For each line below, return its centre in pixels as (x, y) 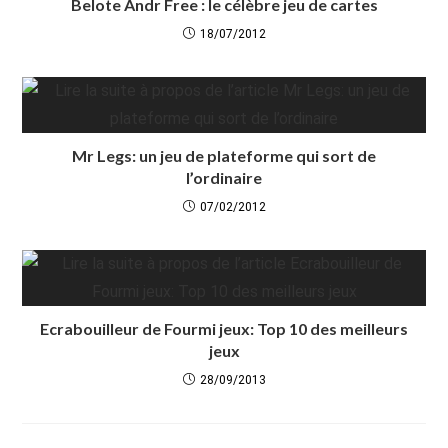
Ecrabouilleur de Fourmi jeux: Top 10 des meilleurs (224, 328)
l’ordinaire (224, 177)
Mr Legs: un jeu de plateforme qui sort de (224, 155)
